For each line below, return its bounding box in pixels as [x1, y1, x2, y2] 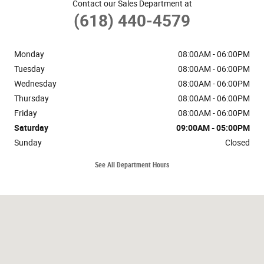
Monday [14, 49, 44, 59]
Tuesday [14, 64, 45, 74]
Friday [14, 108, 37, 118]
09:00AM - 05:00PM [176, 123, 250, 133]
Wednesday [14, 78, 57, 88]
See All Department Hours [95, 161, 169, 170]
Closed [225, 137, 250, 147]
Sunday [14, 137, 42, 147]
